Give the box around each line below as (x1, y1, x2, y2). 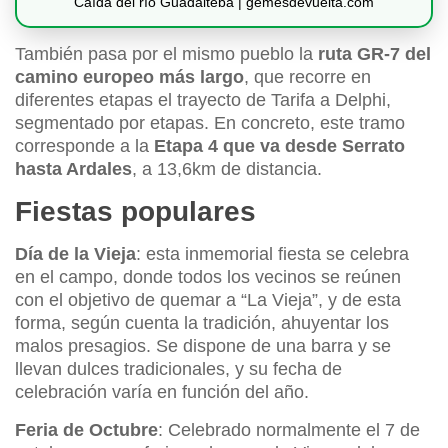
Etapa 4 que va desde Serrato (154, 136, 405, 157)
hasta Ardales (15, 159, 132, 180)
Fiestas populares (15, 196, 256, 228)
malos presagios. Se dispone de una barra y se (15, 336, 391, 357)
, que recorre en (244, 67, 371, 88)
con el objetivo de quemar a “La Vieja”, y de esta (15, 290, 401, 311)
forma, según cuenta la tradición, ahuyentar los (15, 313, 389, 334)
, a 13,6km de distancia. (132, 159, 322, 180)
